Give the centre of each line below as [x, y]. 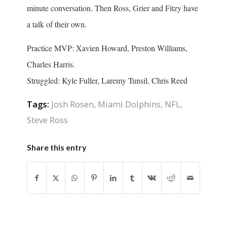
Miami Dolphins [129, 104]
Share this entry [56, 147]
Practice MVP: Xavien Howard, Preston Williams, [107, 48]
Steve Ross [47, 120]
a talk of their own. [56, 24]
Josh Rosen [72, 104]
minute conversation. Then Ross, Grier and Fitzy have [112, 8]
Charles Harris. [51, 64]
